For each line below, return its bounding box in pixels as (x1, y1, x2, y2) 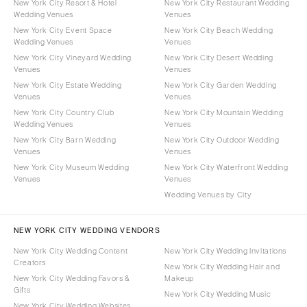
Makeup (164, 273, 195, 282)
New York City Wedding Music (164, 289, 271, 298)
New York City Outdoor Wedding (164, 135, 280, 144)
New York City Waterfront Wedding (164, 162, 288, 171)
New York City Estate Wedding (14, 80, 122, 89)
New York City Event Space (14, 25, 112, 34)
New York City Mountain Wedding (164, 108, 284, 116)
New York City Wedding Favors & (14, 273, 130, 282)
